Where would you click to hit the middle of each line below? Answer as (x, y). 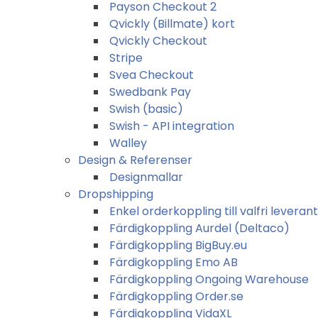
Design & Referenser (135, 160)
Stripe (126, 57)
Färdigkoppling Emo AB (174, 262)
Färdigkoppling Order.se (176, 296)
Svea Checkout (152, 75)
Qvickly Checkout (158, 40)
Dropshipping (116, 194)
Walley (128, 143)
